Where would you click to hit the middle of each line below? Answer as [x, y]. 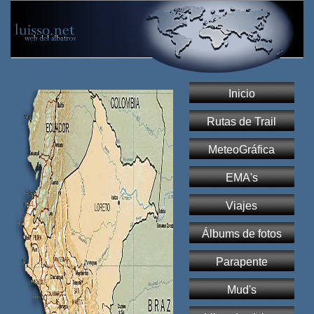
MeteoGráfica [242, 150]
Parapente [241, 262]
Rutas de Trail [242, 122]
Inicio [241, 94]
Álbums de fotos [241, 234]
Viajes [242, 206]
